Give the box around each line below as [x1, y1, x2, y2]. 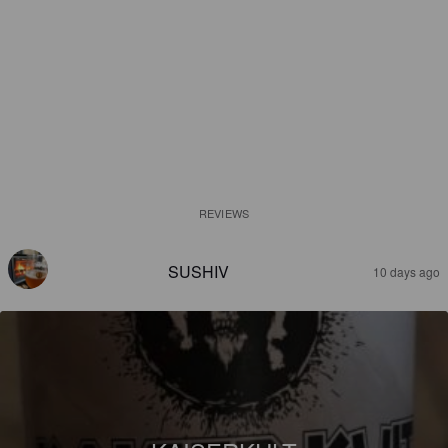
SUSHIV [167, 260, 229, 283]
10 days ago [373, 263, 440, 280]
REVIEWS [199, 205, 249, 221]
